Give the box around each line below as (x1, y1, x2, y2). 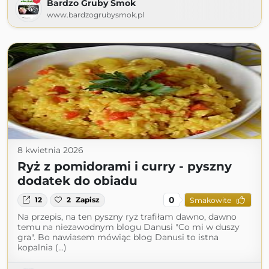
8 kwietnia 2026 (17, 145, 83, 156)
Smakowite (189, 195, 231, 205)
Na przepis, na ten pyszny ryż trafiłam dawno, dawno (17, 211, 237, 223)
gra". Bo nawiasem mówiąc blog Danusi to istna (17, 232, 219, 243)
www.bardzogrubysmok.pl (47, 10, 144, 20)
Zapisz (76, 195, 100, 205)
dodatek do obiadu (17, 174, 138, 189)
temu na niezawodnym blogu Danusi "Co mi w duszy (17, 222, 240, 233)
